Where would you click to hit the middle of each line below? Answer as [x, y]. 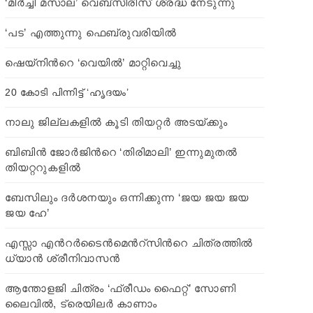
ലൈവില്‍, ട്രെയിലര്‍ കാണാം [81, 304]
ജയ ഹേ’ [27, 213]
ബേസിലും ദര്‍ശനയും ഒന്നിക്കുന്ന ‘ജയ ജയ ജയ [127, 197]
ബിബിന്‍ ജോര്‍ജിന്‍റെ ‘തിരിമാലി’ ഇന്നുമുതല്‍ [121, 152]
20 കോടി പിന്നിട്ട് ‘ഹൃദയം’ [67, 92]
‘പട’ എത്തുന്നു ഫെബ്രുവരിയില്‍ [91, 32]
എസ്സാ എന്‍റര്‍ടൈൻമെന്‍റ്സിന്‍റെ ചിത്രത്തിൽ [129, 243]
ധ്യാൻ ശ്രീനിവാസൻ [63, 258]
